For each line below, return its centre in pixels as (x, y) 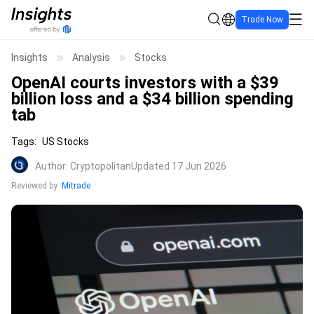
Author (50, 166)
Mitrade (76, 186)
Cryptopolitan (101, 166)
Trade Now (262, 20)
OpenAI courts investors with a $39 (145, 83)
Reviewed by (34, 186)
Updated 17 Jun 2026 (179, 166)
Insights (29, 57)
